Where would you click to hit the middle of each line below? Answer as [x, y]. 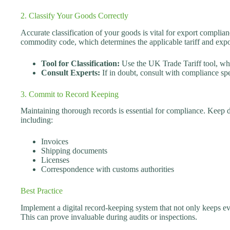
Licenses [55, 160]
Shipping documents [74, 151]
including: [37, 120]
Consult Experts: [71, 72]
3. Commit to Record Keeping [70, 94]
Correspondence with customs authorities [108, 169]
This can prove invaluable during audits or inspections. [109, 217]
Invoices [55, 142]
